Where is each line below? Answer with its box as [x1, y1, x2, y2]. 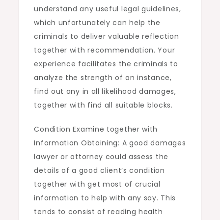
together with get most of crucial [34, 179, 161, 189]
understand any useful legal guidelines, [34, 4, 181, 14]
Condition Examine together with [34, 124, 158, 134]
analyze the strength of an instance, [34, 73, 172, 82]
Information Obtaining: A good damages [34, 138, 186, 148]
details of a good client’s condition [34, 165, 165, 175]
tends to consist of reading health [34, 207, 163, 217]
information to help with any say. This [34, 193, 176, 203]
